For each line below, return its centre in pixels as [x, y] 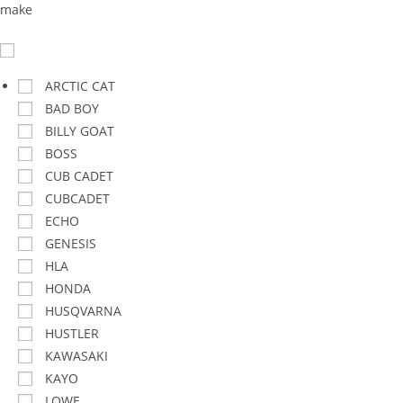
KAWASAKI [76, 356]
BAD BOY [72, 108]
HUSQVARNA [83, 311]
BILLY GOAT [80, 131]
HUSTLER [72, 333]
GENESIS [71, 243]
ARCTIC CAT [80, 86]
